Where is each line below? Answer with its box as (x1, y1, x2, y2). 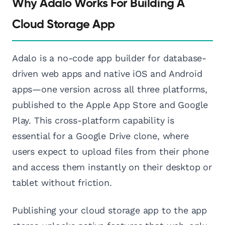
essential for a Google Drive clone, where (12, 131, 189, 142)
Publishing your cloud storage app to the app (12, 205, 207, 216)
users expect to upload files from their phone (12, 146, 209, 157)
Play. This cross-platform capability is (12, 115, 174, 126)
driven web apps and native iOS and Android (12, 68, 202, 79)
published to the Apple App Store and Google (12, 99, 208, 110)
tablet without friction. (12, 177, 112, 188)
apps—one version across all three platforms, (12, 84, 208, 95)
